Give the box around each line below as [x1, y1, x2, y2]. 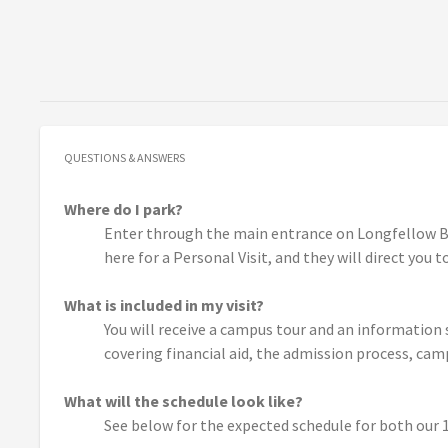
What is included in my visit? [64, 295, 264, 316]
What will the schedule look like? [64, 391, 303, 412]
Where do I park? [64, 199, 183, 220]
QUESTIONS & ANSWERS [64, 150, 185, 166]
